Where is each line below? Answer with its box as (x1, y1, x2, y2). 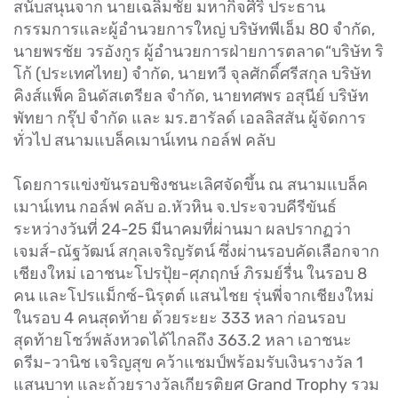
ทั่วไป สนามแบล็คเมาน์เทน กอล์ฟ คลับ (13, 131, 275, 151)
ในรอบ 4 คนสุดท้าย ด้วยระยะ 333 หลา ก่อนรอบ (13, 308, 346, 329)
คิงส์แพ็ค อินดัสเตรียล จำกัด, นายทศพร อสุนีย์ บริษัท (13, 86, 369, 107)
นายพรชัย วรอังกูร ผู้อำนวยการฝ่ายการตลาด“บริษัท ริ (13, 42, 384, 62)
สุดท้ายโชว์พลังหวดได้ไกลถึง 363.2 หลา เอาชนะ (13, 330, 352, 351)
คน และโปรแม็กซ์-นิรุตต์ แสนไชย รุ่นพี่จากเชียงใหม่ (13, 286, 374, 306)
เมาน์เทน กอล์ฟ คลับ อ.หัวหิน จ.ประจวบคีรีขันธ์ (13, 197, 337, 218)
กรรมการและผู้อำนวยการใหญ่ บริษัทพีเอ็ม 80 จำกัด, (13, 20, 375, 40)
